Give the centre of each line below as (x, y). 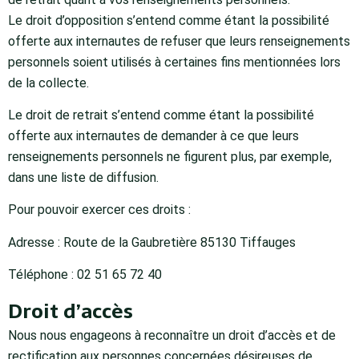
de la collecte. (48, 83)
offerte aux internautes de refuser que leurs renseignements (179, 41)
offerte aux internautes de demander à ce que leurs (153, 135)
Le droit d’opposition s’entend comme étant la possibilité (169, 20)
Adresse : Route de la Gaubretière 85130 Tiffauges (152, 242)
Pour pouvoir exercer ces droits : (99, 210)
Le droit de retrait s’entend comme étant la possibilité (161, 115)
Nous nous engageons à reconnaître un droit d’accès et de (172, 335)
